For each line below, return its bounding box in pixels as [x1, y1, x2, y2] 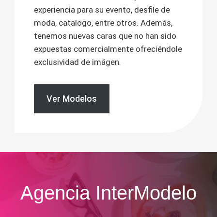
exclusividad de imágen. [34, 57, 121, 67]
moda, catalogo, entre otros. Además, [34, 18, 172, 28]
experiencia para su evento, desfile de [34, 5, 170, 15]
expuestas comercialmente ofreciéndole [34, 44, 182, 54]
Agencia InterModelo [20, 182, 197, 203]
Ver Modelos [46, 93, 97, 104]
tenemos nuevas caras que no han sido [34, 31, 176, 41]
